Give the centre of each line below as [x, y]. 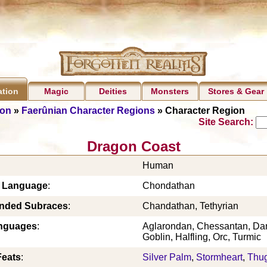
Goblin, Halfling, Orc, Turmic [202, 237]
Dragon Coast [133, 146]
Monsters [170, 91]
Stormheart [219, 257]
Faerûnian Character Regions [88, 110]
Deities [113, 91]
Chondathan [169, 185]
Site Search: [227, 122]
